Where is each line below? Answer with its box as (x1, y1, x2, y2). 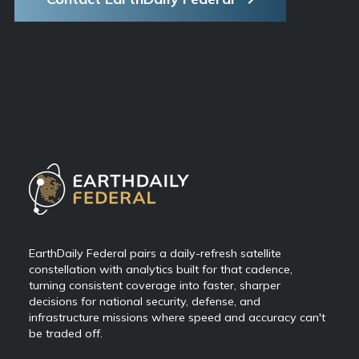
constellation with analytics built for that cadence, (29, 261, 292, 276)
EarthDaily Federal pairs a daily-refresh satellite (29, 245, 281, 260)
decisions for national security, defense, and (29, 293, 260, 309)
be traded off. (29, 325, 106, 341)
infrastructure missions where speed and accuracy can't (29, 309, 325, 325)
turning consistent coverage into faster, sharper (29, 277, 280, 292)
